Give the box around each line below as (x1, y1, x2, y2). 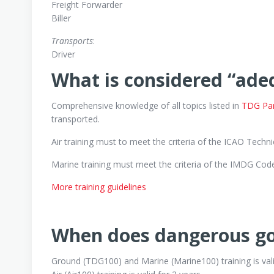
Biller (51, 12, 71, 24)
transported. (51, 113, 100, 125)
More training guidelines (51, 181, 146, 193)
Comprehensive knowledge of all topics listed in (51, 100, 239, 111)
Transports (51, 35, 93, 46)
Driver (51, 48, 75, 60)
